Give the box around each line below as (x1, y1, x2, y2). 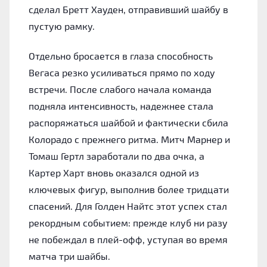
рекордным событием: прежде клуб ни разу (29, 216, 228, 228)
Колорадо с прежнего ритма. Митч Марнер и (29, 133, 230, 145)
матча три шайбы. (29, 250, 110, 262)
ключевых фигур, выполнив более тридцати (29, 183, 229, 195)
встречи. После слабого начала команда (29, 83, 212, 95)
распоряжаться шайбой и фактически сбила (29, 116, 228, 128)
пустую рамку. (29, 20, 95, 32)
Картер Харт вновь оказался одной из (29, 166, 199, 178)
